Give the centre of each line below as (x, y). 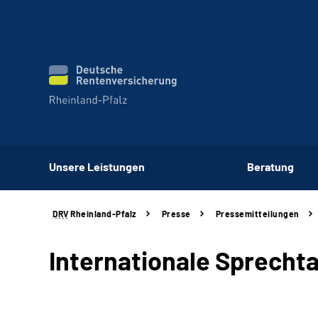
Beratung (270, 166)
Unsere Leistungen (97, 166)
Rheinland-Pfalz (103, 214)
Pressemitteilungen (257, 214)
